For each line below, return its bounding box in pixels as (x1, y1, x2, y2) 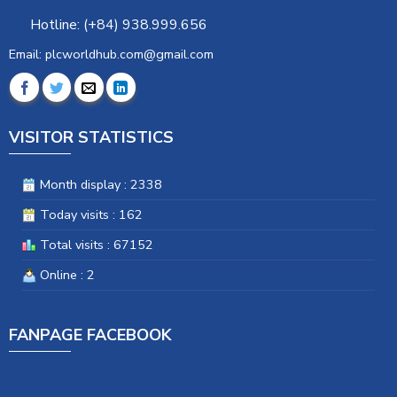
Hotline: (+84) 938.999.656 (26, 15, 207, 35)
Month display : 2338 (35, 175, 162, 193)
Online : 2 (35, 265, 95, 284)
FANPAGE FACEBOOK (8, 323, 172, 346)
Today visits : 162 (35, 205, 143, 223)
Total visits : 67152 (35, 235, 153, 253)
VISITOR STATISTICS (8, 126, 174, 148)
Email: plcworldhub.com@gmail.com (8, 45, 214, 64)
